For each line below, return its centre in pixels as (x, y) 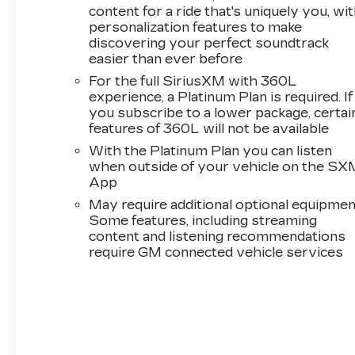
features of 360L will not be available (209, 128)
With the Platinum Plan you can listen (211, 151)
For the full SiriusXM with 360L (193, 81)
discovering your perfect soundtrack (209, 43)
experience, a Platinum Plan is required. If (221, 97)
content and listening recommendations (218, 236)
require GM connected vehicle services (216, 252)
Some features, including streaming (203, 220)
